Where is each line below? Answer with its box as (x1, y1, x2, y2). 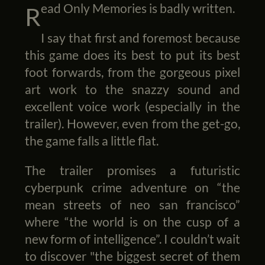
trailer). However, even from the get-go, (24, 116, 241, 131)
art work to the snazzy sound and (24, 82, 241, 97)
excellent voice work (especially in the (24, 99, 241, 114)
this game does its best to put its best (24, 47, 241, 63)
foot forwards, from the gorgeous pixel (24, 64, 241, 80)
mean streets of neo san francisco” (24, 197, 241, 212)
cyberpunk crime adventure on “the (24, 180, 241, 195)
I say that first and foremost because (40, 30, 241, 46)
